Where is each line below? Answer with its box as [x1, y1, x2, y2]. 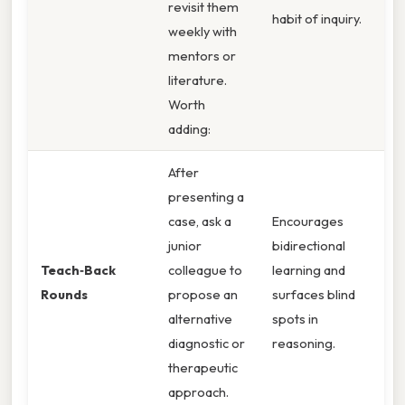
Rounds [41, 285, 88, 303]
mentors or [168, 46, 236, 64]
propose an [168, 285, 238, 303]
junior [168, 236, 202, 254]
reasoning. [272, 334, 335, 352]
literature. [168, 71, 227, 89]
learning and [272, 260, 345, 278]
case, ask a [168, 212, 231, 230]
